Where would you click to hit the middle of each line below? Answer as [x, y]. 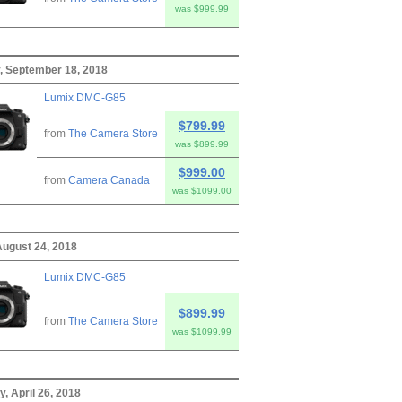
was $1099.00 [202, 190]
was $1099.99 [202, 331]
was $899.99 [202, 144]
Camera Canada [109, 180]
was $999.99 [202, 8]
